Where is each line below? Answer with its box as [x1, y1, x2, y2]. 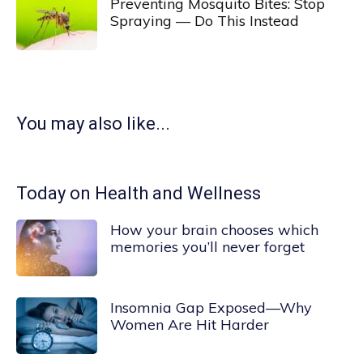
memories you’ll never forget [110, 237, 305, 256]
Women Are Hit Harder [110, 315, 269, 334]
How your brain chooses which [110, 220, 318, 239]
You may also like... [16, 113, 170, 134]
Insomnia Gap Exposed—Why [110, 298, 312, 317]
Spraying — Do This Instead [110, 11, 299, 30]
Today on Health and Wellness [16, 183, 261, 203]
